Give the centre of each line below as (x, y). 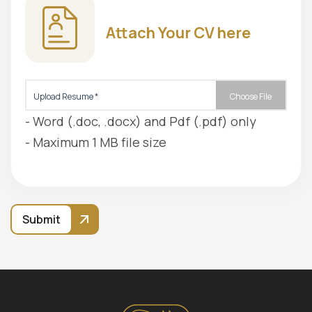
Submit (41, 219)
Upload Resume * (66, 96)
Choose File (251, 96)
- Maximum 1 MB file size (96, 142)
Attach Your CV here (178, 33)
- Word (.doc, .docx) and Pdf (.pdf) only (141, 121)
